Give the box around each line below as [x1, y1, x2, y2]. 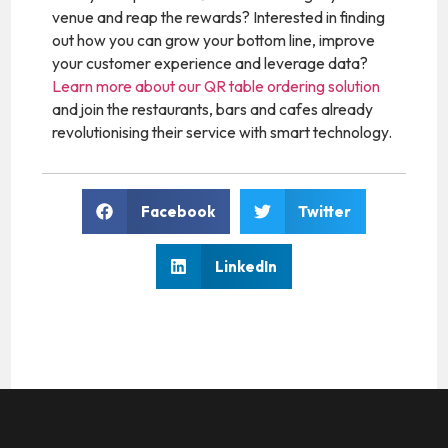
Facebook [140, 201, 215, 221]
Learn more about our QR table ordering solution [52, 75, 381, 96]
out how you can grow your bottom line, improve [52, 29, 376, 50]
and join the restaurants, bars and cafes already [52, 98, 374, 119]
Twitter [298, 201, 351, 221]
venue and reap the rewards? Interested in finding [52, 6, 386, 27]
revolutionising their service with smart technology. [52, 121, 393, 142]
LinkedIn [214, 256, 277, 276]
